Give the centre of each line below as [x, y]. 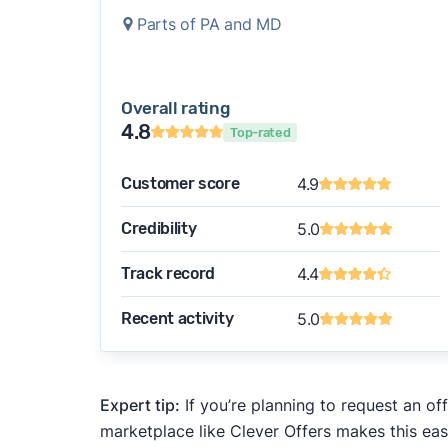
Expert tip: [139, 405]
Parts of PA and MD [209, 24]
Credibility [158, 229]
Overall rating [175, 108]
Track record [168, 274]
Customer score [180, 184]
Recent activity [177, 319]
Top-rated [260, 132]
